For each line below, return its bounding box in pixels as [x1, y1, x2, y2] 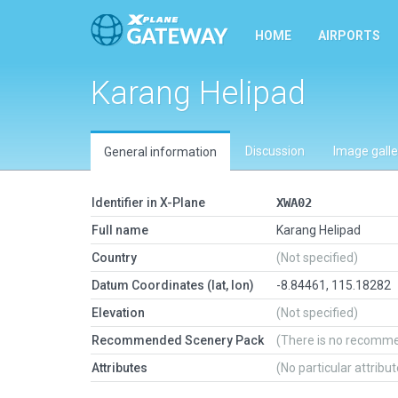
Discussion [245, 144, 305, 158]
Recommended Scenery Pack [92, 333, 264, 347]
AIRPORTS [318, 28, 380, 43]
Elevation [92, 306, 145, 320]
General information [104, 145, 217, 159]
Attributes [92, 361, 147, 375]
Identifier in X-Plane [92, 195, 205, 210]
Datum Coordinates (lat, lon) [92, 278, 254, 292]
